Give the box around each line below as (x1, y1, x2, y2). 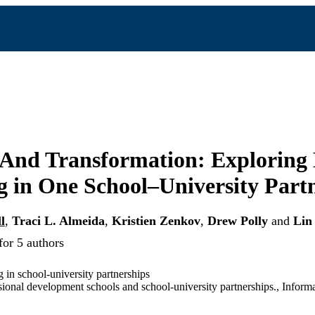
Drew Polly (207, 214, 268, 229)
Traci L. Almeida (12, 214, 105, 229)
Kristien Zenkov (112, 214, 200, 229)
